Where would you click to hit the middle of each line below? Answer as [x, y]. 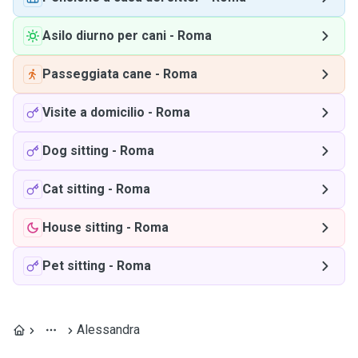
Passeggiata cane [97, 74]
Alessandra [108, 330]
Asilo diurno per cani [104, 36]
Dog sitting [76, 151]
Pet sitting [74, 266]
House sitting [83, 227]
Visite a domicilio [93, 112]
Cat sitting [74, 189]
